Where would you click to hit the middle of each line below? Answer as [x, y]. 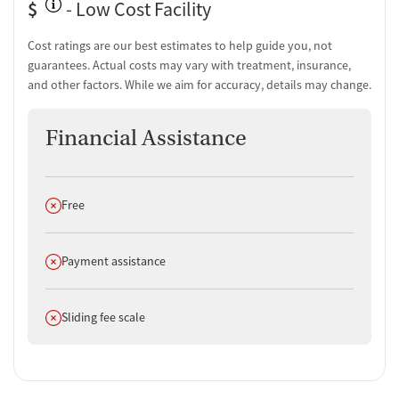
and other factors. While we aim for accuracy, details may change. [199, 85]
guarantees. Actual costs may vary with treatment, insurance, [189, 65]
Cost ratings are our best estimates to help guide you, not [180, 46]
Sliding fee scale [103, 318]
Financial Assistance [146, 139]
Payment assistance [114, 261]
